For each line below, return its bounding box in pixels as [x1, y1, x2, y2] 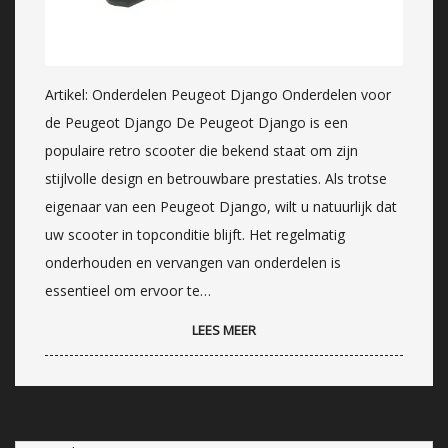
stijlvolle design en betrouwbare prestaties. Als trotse [45, 168, 387, 188]
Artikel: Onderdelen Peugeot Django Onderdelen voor [45, 84, 391, 104]
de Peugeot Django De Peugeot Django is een [45, 112, 348, 132]
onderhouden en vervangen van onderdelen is [45, 252, 341, 272]
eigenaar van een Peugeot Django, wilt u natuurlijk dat [45, 196, 397, 216]
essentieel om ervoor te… [45, 280, 211, 300]
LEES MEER [192, 320, 256, 339]
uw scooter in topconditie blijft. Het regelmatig [45, 224, 345, 244]
